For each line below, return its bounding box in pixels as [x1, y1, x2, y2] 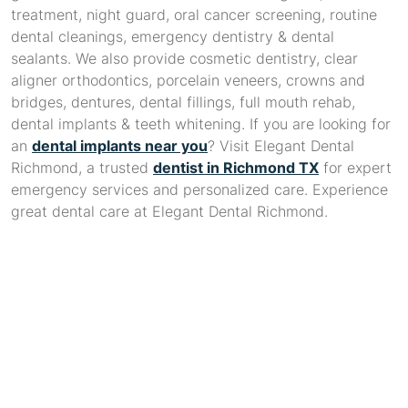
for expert [319, 158, 392, 178]
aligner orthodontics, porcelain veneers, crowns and [11, 71, 365, 90]
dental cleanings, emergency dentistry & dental [11, 27, 334, 46]
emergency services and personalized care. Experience [11, 180, 388, 199]
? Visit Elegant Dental [208, 137, 354, 156]
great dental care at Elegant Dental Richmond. [11, 202, 328, 221]
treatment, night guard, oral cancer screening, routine [11, 5, 377, 25]
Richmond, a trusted [11, 158, 153, 178]
